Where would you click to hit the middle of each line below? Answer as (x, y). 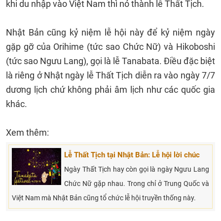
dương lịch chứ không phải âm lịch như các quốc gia (110, 90)
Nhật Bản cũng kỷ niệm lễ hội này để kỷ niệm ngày (110, 32)
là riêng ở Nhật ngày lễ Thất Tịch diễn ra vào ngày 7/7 (110, 75)
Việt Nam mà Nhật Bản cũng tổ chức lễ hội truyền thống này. (104, 198)
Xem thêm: (27, 132)
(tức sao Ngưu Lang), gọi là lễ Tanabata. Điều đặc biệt (110, 61)
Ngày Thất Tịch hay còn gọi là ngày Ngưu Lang (137, 169)
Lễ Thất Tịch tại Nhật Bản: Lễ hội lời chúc (132, 155)
